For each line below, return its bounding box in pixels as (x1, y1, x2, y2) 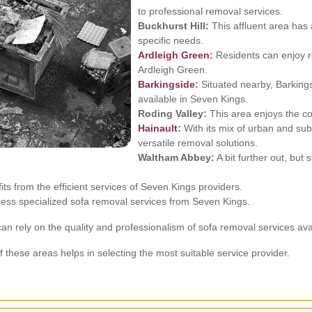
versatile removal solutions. (138, 137, 258, 148)
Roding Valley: (138, 108, 207, 119)
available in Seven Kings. (138, 93, 248, 104)
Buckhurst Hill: (138, 20, 209, 31)
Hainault (138, 123, 178, 134)
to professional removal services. (138, 6, 283, 17)
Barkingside (138, 79, 195, 90)
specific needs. (138, 35, 203, 46)
